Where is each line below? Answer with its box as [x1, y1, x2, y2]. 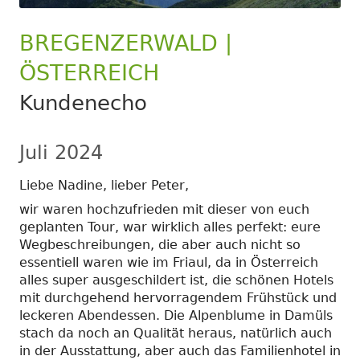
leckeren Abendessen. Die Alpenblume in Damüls [19, 307, 333, 323]
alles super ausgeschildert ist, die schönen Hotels [19, 272, 333, 288]
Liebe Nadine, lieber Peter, [19, 177, 189, 193]
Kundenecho [19, 90, 147, 115]
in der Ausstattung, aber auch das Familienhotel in [19, 342, 341, 358]
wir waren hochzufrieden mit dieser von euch [19, 201, 309, 217]
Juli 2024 [19, 141, 103, 164]
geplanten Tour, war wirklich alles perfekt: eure [19, 219, 321, 235]
